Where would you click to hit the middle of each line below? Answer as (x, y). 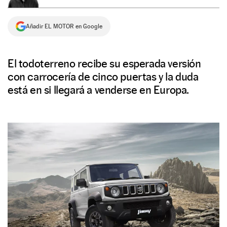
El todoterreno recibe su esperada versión (104, 63)
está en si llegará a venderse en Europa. (99, 90)
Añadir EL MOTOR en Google (64, 26)
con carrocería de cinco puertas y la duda (103, 77)
